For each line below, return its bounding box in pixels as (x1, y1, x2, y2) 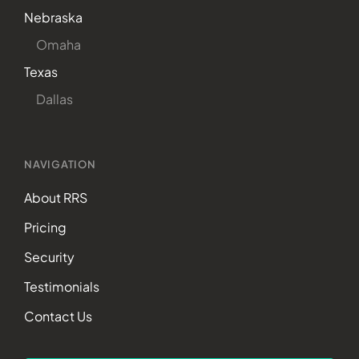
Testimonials (24, 277, 99, 295)
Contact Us (24, 307, 92, 325)
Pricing (24, 218, 67, 236)
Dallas (36, 90, 73, 107)
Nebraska (24, 8, 83, 26)
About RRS (24, 188, 87, 206)
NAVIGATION (24, 157, 96, 171)
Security (24, 248, 75, 265)
